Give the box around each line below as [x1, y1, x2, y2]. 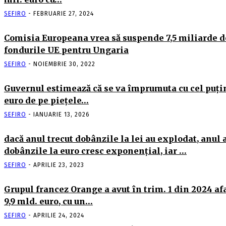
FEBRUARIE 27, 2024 [33, 10, 94, 17]
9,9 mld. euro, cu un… [4, 196, 93, 206]
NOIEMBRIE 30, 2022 [33, 60, 95, 68]
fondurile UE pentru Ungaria [4, 44, 129, 55]
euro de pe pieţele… [4, 95, 89, 105]
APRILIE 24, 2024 [33, 211, 84, 219]
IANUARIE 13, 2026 [33, 110, 90, 118]
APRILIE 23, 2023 [33, 161, 84, 168]
